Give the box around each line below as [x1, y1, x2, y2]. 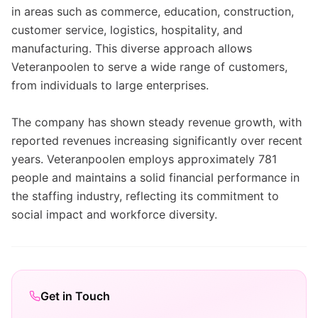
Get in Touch [40, 289, 110, 303]
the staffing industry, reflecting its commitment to [11, 189, 279, 203]
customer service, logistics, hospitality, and [11, 23, 243, 37]
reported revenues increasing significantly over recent [11, 133, 302, 148]
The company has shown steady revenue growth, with [11, 115, 302, 129]
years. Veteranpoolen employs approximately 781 [11, 152, 277, 166]
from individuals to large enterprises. [11, 78, 209, 92]
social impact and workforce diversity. [11, 207, 217, 221]
